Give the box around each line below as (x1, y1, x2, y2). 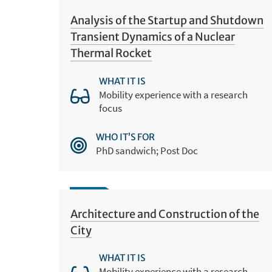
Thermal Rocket (70, 46, 152, 61)
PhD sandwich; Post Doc (95, 143, 198, 157)
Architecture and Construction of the (70, 207, 259, 222)
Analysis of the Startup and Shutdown (70, 13, 263, 28)
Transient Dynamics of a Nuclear (70, 30, 235, 44)
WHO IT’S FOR (95, 131, 155, 143)
